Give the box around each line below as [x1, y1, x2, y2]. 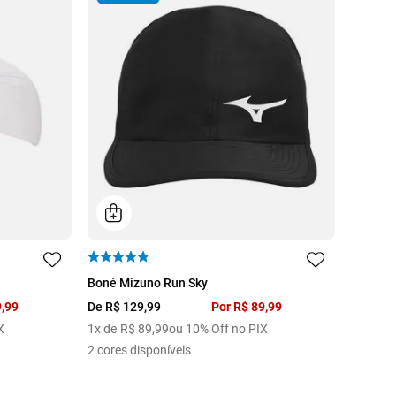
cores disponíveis [97, 343, 192, 358]
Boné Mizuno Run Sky [88, 276, 209, 291]
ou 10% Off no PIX [169, 322, 269, 337]
